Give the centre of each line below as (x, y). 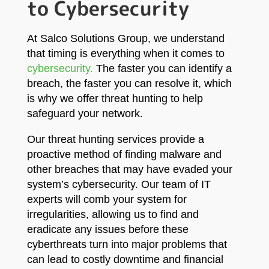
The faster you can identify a (162, 68)
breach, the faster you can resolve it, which (129, 83)
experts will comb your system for (107, 199)
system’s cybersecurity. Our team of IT (119, 184)
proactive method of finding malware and (124, 154)
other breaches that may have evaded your (129, 169)
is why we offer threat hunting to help (115, 98)
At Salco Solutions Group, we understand (125, 38)
